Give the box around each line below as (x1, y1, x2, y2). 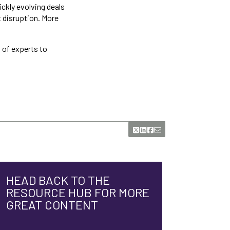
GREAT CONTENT (6, 197, 98, 212)
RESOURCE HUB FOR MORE (6, 185, 149, 200)
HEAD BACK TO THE (6, 172, 110, 187)
